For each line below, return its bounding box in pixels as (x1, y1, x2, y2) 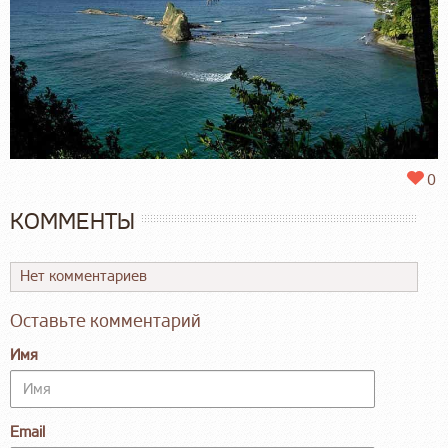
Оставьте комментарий (10, 310, 201, 333)
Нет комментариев (20, 267, 147, 287)
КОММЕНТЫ (10, 208, 135, 237)
